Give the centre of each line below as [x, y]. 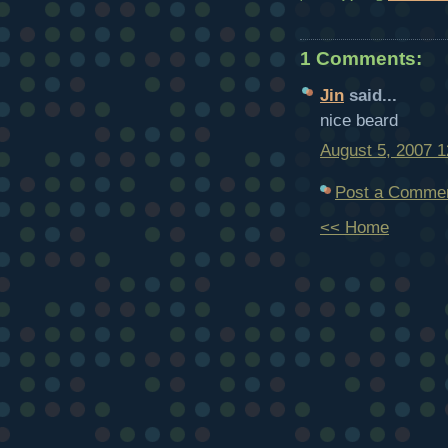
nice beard [359, 119]
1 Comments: [361, 59]
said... [370, 94]
